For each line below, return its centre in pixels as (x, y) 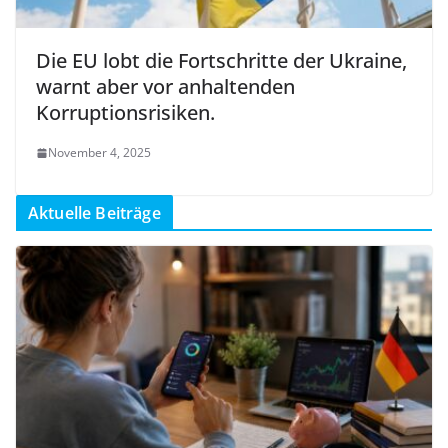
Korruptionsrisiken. (125, 113)
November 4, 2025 (99, 153)
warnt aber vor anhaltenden (165, 87)
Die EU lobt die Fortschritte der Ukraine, (221, 61)
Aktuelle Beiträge (94, 213)
